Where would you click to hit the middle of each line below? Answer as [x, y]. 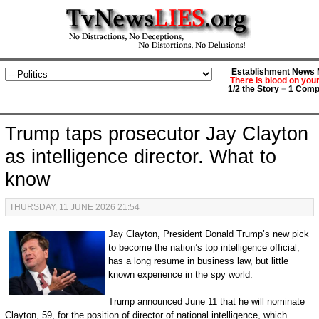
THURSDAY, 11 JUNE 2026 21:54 [74, 207]
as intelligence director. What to [140, 157]
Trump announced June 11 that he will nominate [206, 302]
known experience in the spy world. [180, 274]
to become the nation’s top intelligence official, [204, 247]
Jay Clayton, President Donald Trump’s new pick [208, 234]
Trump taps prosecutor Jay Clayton [156, 134]
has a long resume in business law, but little [198, 261]
